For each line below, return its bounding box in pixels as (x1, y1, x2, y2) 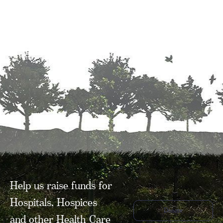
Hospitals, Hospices (10, 196, 97, 209)
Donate (164, 207, 183, 214)
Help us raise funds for (10, 179, 112, 192)
